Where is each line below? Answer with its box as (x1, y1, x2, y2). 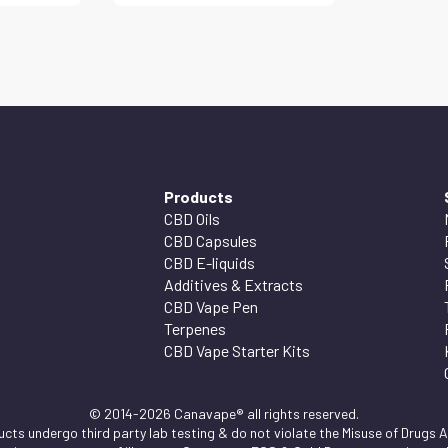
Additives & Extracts (164, 274, 303, 294)
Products (164, 186, 233, 206)
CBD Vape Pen (164, 296, 258, 316)
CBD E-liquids (164, 252, 255, 272)
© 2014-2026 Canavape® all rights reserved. (89, 404, 359, 422)
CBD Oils (164, 208, 220, 228)
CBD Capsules (164, 230, 257, 250)
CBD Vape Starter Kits (164, 340, 310, 360)
